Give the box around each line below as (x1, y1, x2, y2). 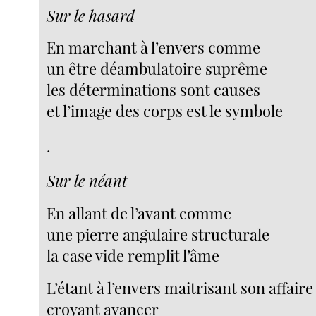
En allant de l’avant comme (47, 202, 232, 224)
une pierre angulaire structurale (47, 223, 270, 245)
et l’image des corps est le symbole (47, 100, 284, 122)
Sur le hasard (47, 4, 135, 26)
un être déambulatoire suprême (47, 58, 268, 80)
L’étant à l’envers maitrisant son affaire (47, 276, 314, 298)
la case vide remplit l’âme (47, 244, 220, 266)
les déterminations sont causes (47, 79, 261, 101)
